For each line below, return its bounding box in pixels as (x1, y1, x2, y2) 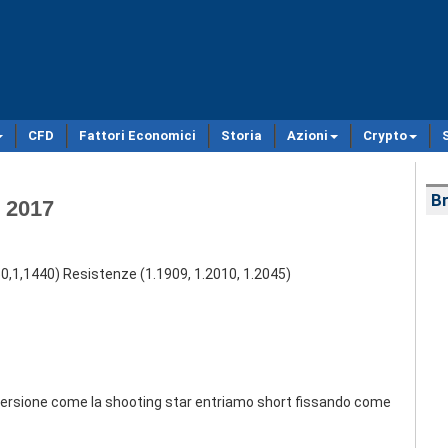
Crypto (363, 128, 407, 143)
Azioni (287, 128, 328, 143)
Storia (221, 128, 262, 143)
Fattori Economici (79, 128, 196, 143)
